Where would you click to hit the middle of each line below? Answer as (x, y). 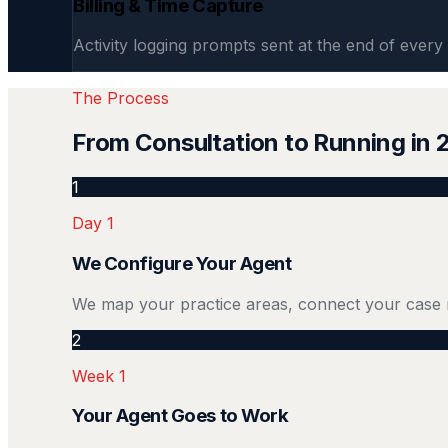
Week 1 (99, 375)
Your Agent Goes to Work (180, 416)
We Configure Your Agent (182, 263)
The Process (120, 98)
